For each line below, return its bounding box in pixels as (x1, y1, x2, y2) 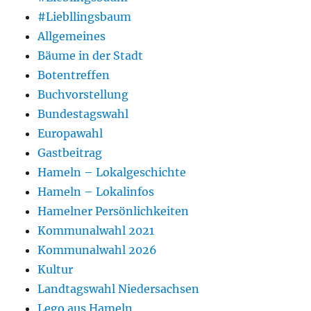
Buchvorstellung (37, 87, 129, 101)
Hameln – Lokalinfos (37, 184, 155, 199)
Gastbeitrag (37, 145, 103, 160)
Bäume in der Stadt (37, 48, 144, 62)
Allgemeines (37, 28, 106, 43)
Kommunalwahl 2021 (37, 223, 155, 237)
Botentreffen (37, 67, 110, 82)
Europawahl (37, 126, 103, 140)
